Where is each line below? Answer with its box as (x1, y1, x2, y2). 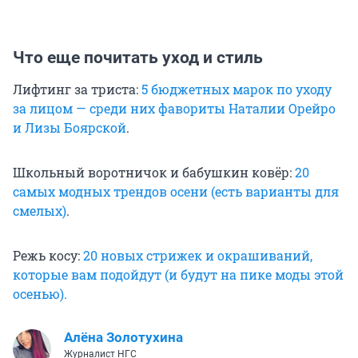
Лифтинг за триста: (13, 80, 141, 97)
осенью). (13, 284, 67, 302)
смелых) (13, 201, 66, 219)
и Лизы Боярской (13, 118, 126, 136)
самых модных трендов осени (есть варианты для (13, 182, 339, 200)
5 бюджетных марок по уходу (141, 80, 332, 97)
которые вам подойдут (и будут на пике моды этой (13, 265, 344, 283)
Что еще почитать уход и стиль (13, 47, 263, 67)
